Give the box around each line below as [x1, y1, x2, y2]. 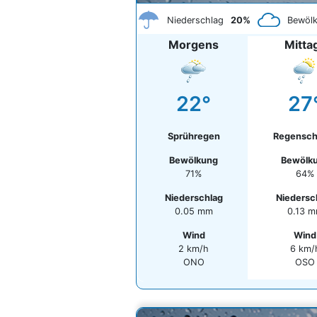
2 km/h [178, 243, 209, 254]
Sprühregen [167, 131, 220, 142]
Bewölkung [169, 155, 218, 166]
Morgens [168, 38, 219, 52]
